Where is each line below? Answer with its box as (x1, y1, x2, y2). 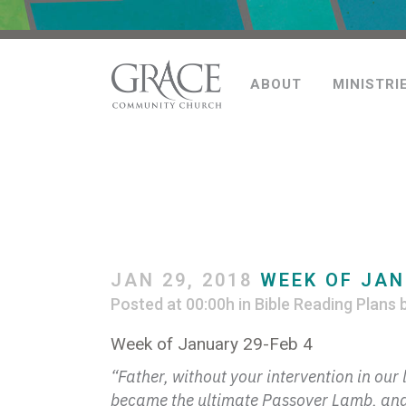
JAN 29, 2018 (111, 269, 253, 291)
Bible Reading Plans (255, 295, 396, 314)
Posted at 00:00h (111, 295, 235, 314)
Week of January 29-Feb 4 (111, 333, 313, 354)
